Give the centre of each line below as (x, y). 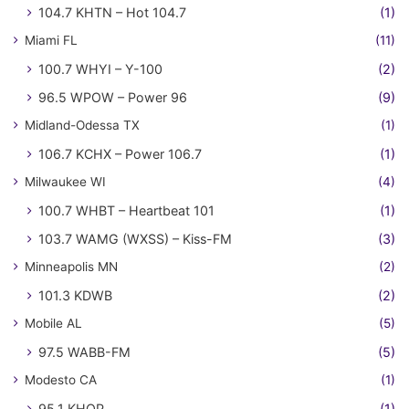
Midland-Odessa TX (82, 125)
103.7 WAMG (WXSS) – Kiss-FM (135, 238)
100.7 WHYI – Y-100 (100, 68)
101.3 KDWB (75, 295)
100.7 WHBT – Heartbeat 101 (126, 210)
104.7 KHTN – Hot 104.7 (112, 12)
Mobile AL (53, 323)
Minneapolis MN (71, 266)
